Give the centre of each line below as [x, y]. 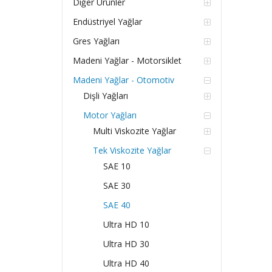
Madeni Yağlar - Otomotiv [123, 80]
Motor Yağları [110, 115]
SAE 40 [117, 205]
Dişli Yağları [105, 96]
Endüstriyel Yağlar [107, 22]
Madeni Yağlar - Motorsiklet [127, 61]
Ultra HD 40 [127, 263]
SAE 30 [117, 186]
